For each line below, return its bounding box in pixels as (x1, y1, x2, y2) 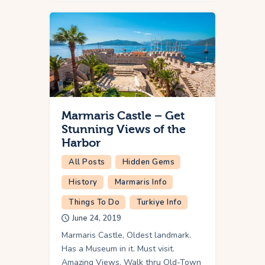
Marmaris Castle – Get (62, 108, 185, 122)
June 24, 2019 (72, 212, 121, 224)
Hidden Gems (122, 156, 174, 167)
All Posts (69, 156, 105, 167)
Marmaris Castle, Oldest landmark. (62, 229, 191, 241)
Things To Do (69, 196, 119, 208)
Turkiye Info (137, 196, 182, 208)
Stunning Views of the (62, 122, 186, 136)
